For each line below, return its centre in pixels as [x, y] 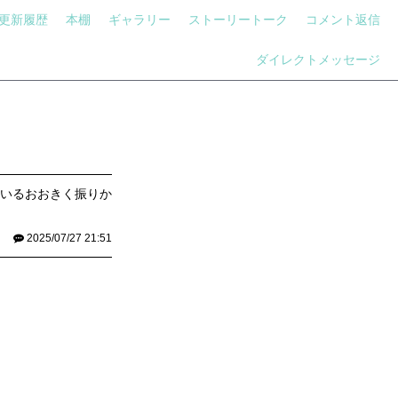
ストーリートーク [238, 20]
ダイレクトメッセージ [318, 60]
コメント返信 [343, 20]
